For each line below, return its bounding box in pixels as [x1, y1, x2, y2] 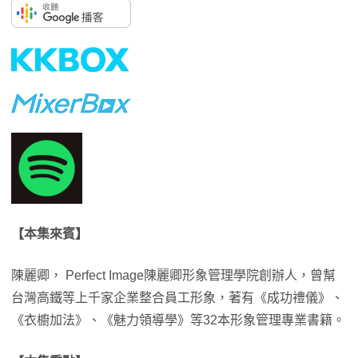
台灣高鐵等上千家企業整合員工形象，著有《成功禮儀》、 [11, 291, 344, 305]
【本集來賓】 [11, 227, 88, 241]
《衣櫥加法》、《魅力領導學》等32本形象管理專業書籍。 [11, 313, 345, 328]
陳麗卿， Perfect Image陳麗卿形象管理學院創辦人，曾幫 [11, 268, 336, 283]
